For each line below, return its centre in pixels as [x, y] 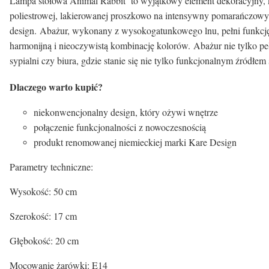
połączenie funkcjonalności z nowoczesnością [120, 127]
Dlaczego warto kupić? [56, 86]
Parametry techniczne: [51, 166]
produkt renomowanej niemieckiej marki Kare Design [135, 142]
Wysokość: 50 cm [43, 191]
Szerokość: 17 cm [43, 216]
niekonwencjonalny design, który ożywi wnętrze [126, 112]
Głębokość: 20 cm [44, 240]
